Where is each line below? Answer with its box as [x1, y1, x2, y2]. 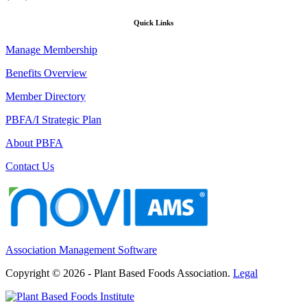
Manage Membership [5, 44, 97, 56]
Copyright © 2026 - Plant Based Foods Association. [5, 267, 233, 280]
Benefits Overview [5, 67, 87, 79]
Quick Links [134, 19, 173, 27]
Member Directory [5, 90, 86, 103]
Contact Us [5, 160, 54, 173]
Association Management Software [5, 244, 157, 256]
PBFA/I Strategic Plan [5, 114, 101, 126]
